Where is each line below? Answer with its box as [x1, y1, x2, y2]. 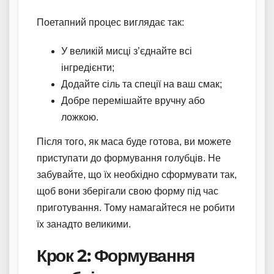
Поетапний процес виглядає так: [37, 17, 184, 28]
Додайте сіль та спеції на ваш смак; [61, 78, 222, 89]
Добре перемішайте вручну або [61, 95, 205, 106]
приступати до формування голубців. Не [37, 152, 221, 163]
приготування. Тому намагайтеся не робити [37, 202, 235, 213]
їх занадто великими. [37, 218, 131, 229]
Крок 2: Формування [37, 245, 194, 266]
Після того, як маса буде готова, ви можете [37, 136, 231, 147]
